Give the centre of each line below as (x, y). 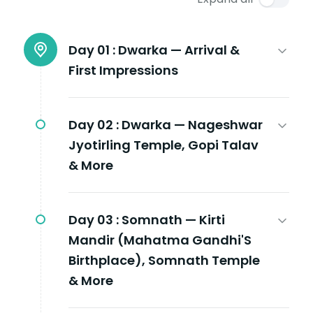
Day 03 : (94, 219)
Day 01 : (92, 50)
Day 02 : (94, 124)
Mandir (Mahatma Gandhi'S (160, 240)
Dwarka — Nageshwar (192, 124)
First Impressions (123, 70)
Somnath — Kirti (173, 219)
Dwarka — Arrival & (179, 50)
